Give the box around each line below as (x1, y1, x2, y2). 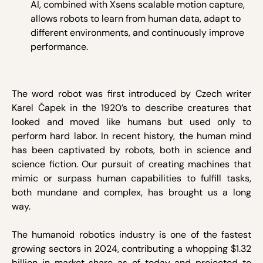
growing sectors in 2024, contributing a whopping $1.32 (12, 242, 251, 255)
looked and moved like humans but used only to (12, 116, 251, 128)
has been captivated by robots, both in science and (12, 144, 251, 156)
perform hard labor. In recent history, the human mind (12, 130, 251, 142)
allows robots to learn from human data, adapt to (31, 12, 241, 25)
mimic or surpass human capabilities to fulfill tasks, (12, 172, 251, 184)
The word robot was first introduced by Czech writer (12, 87, 251, 100)
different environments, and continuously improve (31, 26, 244, 39)
